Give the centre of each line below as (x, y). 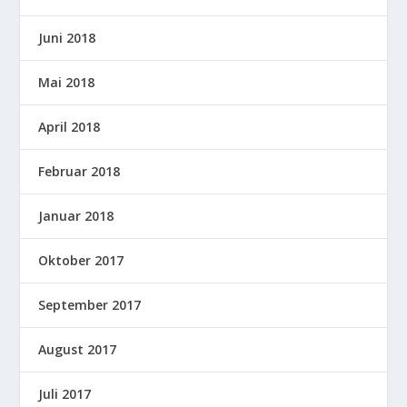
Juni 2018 (67, 37)
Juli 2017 (65, 393)
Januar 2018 (76, 215)
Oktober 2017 (81, 260)
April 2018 (69, 126)
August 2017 (78, 349)
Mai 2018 (67, 82)
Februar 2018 (79, 171)
